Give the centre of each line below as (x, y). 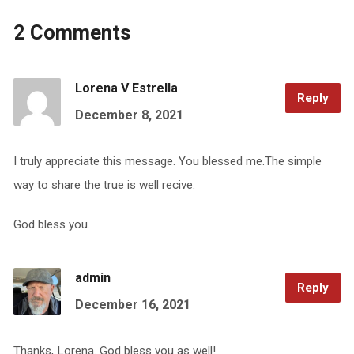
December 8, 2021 (129, 115)
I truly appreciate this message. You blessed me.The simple (167, 161)
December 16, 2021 (132, 304)
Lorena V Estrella (126, 88)
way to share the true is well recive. (104, 185)
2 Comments (72, 32)
